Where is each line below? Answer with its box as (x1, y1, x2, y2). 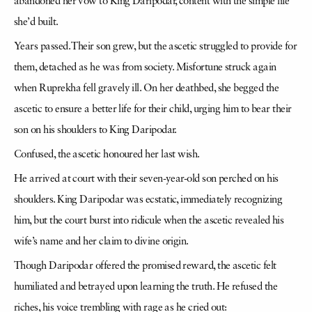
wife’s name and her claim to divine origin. (14, 237, 189, 247)
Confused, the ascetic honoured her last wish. (14, 150, 200, 160)
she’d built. (14, 17, 58, 28)
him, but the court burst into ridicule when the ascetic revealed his (14, 216, 284, 226)
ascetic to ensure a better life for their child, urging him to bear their (14, 104, 292, 115)
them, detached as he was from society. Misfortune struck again (14, 63, 276, 73)
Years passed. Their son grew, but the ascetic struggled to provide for (14, 42, 297, 52)
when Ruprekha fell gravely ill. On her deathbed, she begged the (14, 84, 279, 94)
